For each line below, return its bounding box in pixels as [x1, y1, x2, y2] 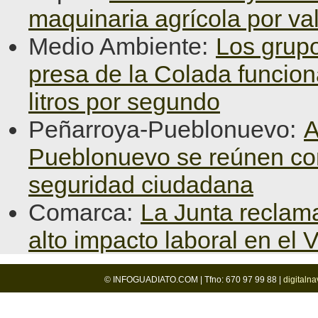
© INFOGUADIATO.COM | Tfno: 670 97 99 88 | [104, 275, 283, 285]
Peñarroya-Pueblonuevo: [28, 116, 302, 143]
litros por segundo [28, 88, 220, 115]
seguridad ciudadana [28, 171, 253, 198]
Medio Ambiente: [28, 33, 214, 60]
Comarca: [28, 199, 139, 226]
